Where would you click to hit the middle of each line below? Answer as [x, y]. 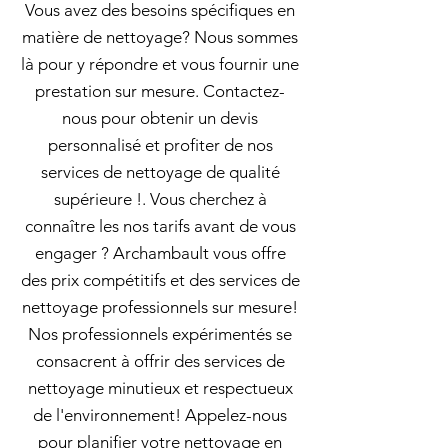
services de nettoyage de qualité [160, 172]
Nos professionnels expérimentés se [160, 334]
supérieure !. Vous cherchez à [160, 199]
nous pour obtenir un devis [160, 118]
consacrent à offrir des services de [160, 361]
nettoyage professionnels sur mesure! [160, 307]
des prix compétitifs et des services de [160, 280]
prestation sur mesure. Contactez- [160, 91]
